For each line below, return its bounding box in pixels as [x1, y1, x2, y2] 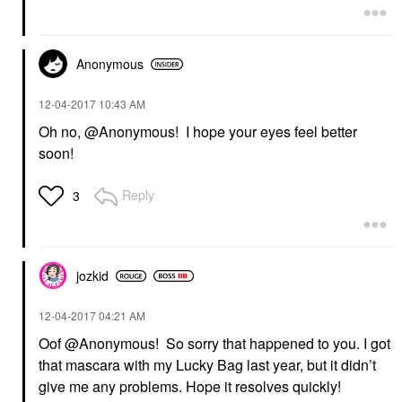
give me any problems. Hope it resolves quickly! [39, 376, 341, 398]
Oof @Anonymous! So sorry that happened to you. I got [39, 333, 390, 354]
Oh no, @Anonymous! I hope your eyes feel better [39, 121, 357, 143]
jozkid [76, 267, 109, 285]
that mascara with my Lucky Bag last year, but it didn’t [39, 354, 376, 376]
